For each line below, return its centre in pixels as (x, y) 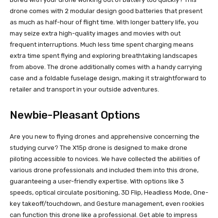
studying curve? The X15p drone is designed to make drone (99, 148)
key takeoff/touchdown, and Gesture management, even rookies (107, 204)
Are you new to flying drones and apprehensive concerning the (105, 137)
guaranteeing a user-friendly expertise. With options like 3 (97, 182)
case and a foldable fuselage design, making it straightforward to (108, 78)
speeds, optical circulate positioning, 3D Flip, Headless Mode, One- (109, 193)
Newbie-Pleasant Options (75, 115)
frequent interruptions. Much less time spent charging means (102, 45)
